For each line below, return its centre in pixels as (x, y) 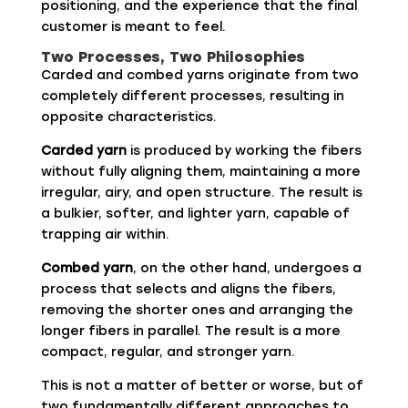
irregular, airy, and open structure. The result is (201, 192)
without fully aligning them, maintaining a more (200, 171)
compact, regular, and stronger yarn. (168, 352)
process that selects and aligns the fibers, (188, 289)
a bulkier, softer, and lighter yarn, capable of (195, 213)
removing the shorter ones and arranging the (197, 310)
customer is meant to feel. (133, 26)
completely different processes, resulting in (192, 96)
